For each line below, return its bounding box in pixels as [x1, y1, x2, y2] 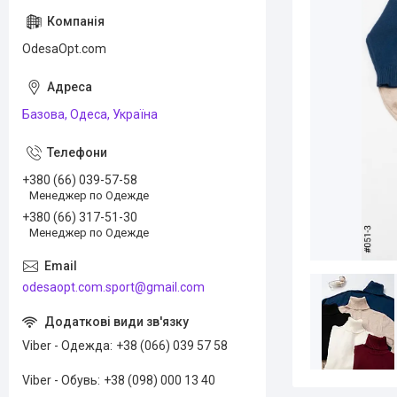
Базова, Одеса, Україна [22, 107, 158, 121]
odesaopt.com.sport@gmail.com [22, 279, 205, 294]
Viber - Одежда [22, 338, 110, 353]
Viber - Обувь [22, 372, 97, 387]
